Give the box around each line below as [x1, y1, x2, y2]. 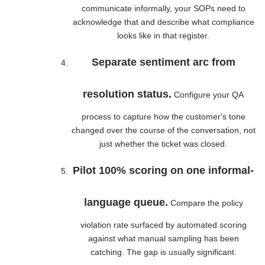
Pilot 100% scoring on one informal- [73, 164, 254, 176]
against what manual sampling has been [88, 234, 239, 243]
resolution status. [83, 88, 172, 100]
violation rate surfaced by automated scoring [80, 220, 247, 230]
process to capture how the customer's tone [81, 112, 245, 121]
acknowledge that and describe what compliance [72, 17, 254, 27]
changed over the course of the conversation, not [71, 125, 256, 135]
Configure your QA [172, 90, 244, 99]
